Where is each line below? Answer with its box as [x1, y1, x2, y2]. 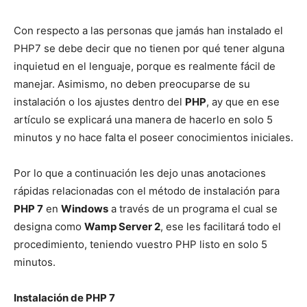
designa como [14, 219, 84, 233]
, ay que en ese [206, 95, 280, 108]
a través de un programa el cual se [108, 201, 278, 215]
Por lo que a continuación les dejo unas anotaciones [14, 166, 266, 180]
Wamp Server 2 [84, 219, 160, 233]
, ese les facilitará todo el [160, 219, 281, 233]
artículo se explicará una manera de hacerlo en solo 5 [14, 112, 273, 126]
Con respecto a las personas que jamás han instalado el [14, 23, 283, 37]
